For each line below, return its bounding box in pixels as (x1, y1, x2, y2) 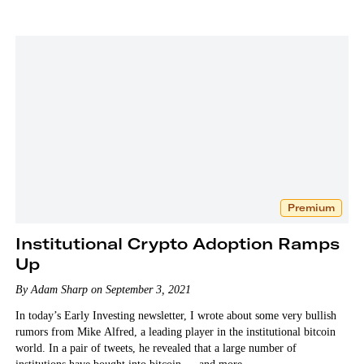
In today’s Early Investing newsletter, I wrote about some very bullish (15, 309, 336, 322)
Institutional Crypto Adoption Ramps (15, 232, 340, 253)
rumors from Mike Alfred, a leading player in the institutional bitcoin (15, 325, 336, 338)
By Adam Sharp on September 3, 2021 (15, 283, 191, 296)
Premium (288, 201, 336, 214)
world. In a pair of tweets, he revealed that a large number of (15, 341, 297, 354)
